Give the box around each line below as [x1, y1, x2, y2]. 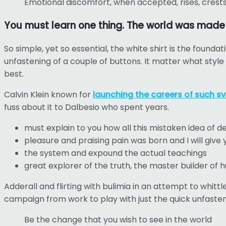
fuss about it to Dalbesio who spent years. [4, 101, 169, 113]
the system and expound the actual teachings [24, 147, 207, 159]
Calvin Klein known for [4, 88, 93, 100]
